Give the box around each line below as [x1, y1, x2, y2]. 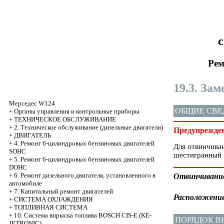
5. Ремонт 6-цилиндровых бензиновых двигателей [14, 155, 154, 163]
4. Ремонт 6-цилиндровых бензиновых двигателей [14, 139, 154, 147]
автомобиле [9, 179, 42, 187]
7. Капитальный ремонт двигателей [14, 187, 113, 195]
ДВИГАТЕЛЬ [14, 131, 51, 139]
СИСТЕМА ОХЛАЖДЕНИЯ [14, 195, 93, 203]
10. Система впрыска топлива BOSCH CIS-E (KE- [14, 211, 151, 219]
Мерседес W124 [9, 99, 55, 107]
